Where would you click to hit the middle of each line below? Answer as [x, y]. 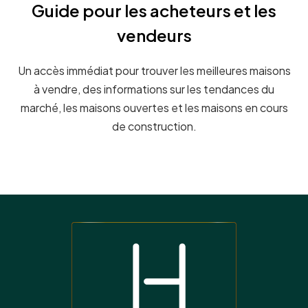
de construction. [154, 126]
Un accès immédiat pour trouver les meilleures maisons [154, 71]
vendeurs [154, 35]
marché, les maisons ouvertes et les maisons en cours [154, 108]
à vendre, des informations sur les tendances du [154, 89]
